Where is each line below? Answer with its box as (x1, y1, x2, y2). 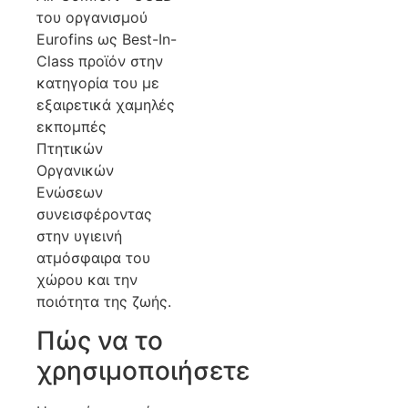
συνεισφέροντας (36, 205, 152, 224)
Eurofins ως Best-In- (36, 30, 177, 49)
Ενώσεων (36, 183, 103, 202)
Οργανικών (36, 161, 114, 180)
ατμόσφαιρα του (36, 249, 150, 268)
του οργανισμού (36, 8, 148, 27)
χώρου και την (36, 270, 138, 290)
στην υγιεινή (36, 227, 122, 246)
